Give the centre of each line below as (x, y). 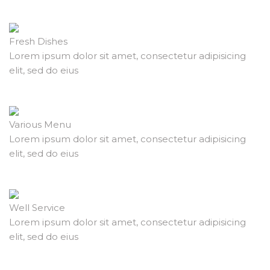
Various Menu (40, 125)
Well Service (37, 208)
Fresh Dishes (38, 42)
